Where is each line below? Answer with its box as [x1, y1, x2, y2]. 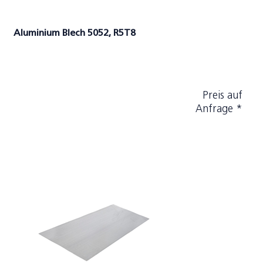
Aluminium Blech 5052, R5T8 [14, 29, 136, 38]
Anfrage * [195, 104, 242, 115]
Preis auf [203, 90, 242, 102]
